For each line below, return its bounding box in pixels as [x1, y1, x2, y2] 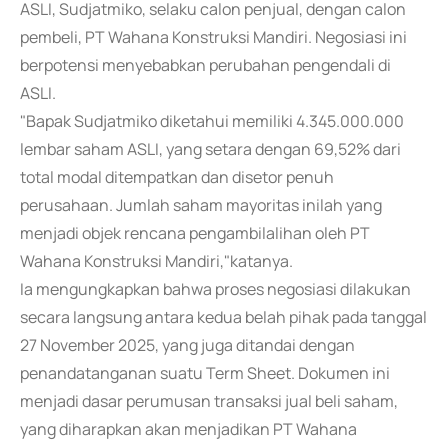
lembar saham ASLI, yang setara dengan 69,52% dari [20, 138, 401, 160]
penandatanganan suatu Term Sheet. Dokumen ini [20, 362, 390, 384]
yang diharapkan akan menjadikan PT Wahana [20, 418, 357, 440]
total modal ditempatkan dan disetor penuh [20, 166, 334, 188]
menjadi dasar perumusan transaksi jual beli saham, [20, 390, 398, 412]
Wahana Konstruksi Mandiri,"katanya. [20, 250, 293, 272]
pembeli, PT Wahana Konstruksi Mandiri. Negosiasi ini [20, 26, 407, 48]
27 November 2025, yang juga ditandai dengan [20, 334, 355, 356]
